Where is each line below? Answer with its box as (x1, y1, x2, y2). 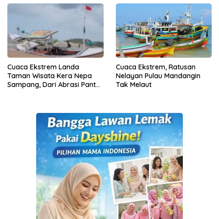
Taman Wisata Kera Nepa (7, 71, 92, 80)
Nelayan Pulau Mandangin (115, 71, 200, 80)
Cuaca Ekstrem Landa (7, 62, 79, 71)
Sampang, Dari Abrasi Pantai (7, 80, 102, 89)
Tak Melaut (115, 80, 152, 89)
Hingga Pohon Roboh (7, 88, 76, 98)
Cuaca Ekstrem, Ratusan (115, 62, 196, 71)
